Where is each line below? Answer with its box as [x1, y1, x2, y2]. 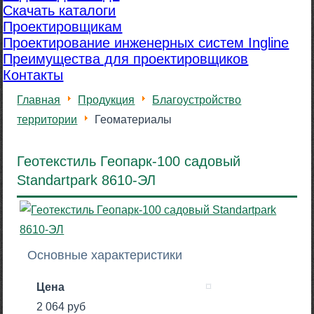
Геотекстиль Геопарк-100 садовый [17, 153, 241, 170]
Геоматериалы [95, 114, 172, 126]
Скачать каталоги [3, 3, 116, 19]
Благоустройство [152, 94, 242, 107]
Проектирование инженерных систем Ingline [3, 35, 289, 51]
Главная [17, 94, 61, 107]
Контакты [3, 67, 64, 83]
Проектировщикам [3, 19, 123, 35]
